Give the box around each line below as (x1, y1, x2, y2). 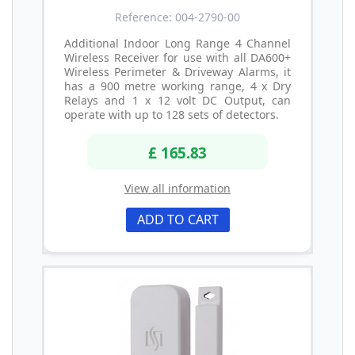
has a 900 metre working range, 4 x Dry (64, 78, 291, 94)
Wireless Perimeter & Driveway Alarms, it (64, 63, 291, 79)
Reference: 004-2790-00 (115, 9, 240, 25)
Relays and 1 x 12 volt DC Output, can (64, 92, 291, 108)
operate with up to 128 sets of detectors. (64, 106, 279, 122)
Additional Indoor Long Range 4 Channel (64, 35, 291, 51)
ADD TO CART (136, 211, 219, 229)
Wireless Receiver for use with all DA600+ (64, 49, 291, 65)
